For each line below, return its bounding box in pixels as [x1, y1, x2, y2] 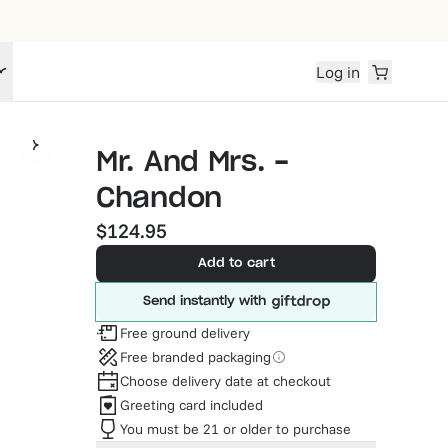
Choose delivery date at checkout [120, 371, 331, 390]
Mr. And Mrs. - [96, 149, 290, 177]
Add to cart [197, 257, 275, 270]
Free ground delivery [120, 323, 250, 342]
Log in [316, 61, 360, 82]
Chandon [96, 185, 223, 213]
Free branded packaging [120, 347, 271, 366]
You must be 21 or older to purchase [120, 419, 351, 438]
